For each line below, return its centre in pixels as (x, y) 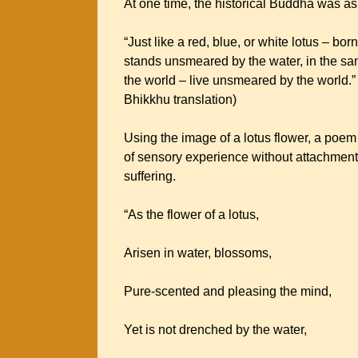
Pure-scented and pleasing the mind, (229, 291)
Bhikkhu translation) (182, 99)
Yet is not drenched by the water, (217, 330)
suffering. (150, 176)
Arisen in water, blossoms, (199, 253)
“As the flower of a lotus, (193, 215)
